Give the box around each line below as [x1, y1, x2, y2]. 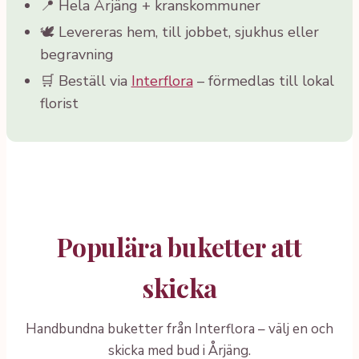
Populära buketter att [57, 229, 302, 264]
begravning [39, 45, 114, 65]
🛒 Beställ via [39, 71, 131, 91]
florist [39, 94, 79, 114]
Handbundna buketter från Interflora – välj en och [26, 320, 333, 339]
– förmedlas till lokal [192, 71, 334, 91]
